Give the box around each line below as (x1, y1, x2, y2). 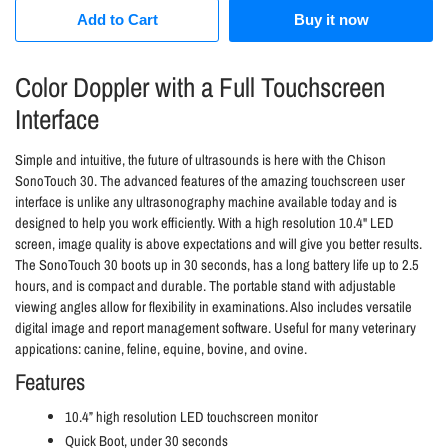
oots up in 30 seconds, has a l (128, 254, 289, 275)
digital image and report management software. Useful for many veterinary (15, 317, 416, 338)
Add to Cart (76, 10, 158, 28)
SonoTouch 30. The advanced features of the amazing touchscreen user (15, 170, 405, 191)
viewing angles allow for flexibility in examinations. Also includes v (15, 296, 372, 317)
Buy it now (293, 10, 369, 28)
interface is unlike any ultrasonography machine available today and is (15, 191, 397, 212)
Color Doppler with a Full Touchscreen (15, 68, 385, 106)
